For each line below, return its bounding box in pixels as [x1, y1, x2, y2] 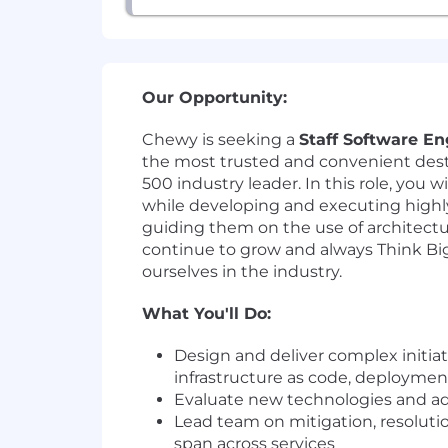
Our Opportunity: [142, 88, 287, 108]
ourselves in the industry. [142, 262, 342, 282]
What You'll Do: [142, 304, 271, 324]
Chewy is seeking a [142, 130, 299, 150]
